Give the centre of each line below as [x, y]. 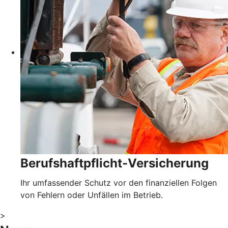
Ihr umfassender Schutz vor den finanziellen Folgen [119, 183]
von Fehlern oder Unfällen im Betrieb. [92, 195]
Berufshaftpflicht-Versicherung [115, 163]
